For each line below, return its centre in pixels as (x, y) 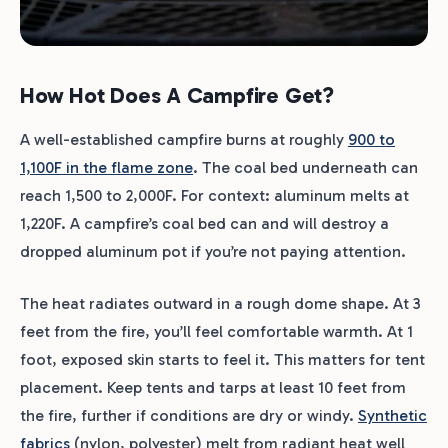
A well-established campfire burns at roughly (184, 139)
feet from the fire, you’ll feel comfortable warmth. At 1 (216, 331)
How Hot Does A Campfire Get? (177, 95)
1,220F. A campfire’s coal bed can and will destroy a (204, 223)
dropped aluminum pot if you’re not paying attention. (213, 251)
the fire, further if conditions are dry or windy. (189, 415)
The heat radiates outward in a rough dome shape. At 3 (220, 303)
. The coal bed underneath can (305, 167)
